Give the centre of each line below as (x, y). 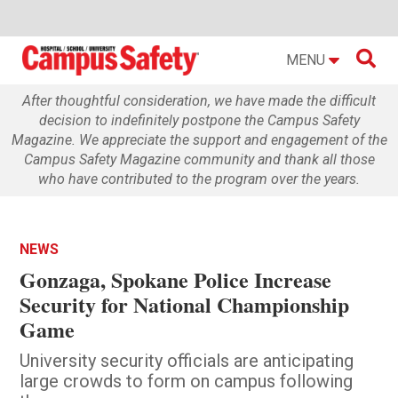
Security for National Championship (185, 304)
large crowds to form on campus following (187, 381)
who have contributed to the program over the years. (199, 179)
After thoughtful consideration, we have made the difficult (199, 100)
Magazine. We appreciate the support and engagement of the (199, 139)
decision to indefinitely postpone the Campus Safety (199, 120)
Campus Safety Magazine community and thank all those (199, 159)
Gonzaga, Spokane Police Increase (176, 279)
